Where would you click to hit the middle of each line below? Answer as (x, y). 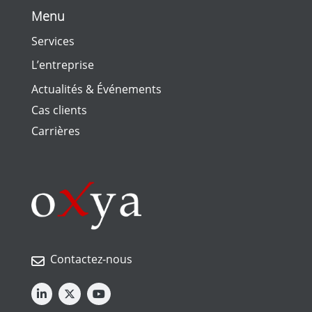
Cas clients (59, 110)
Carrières (56, 131)
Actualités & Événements (96, 89)
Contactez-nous (91, 259)
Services (53, 41)
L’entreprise (63, 65)
